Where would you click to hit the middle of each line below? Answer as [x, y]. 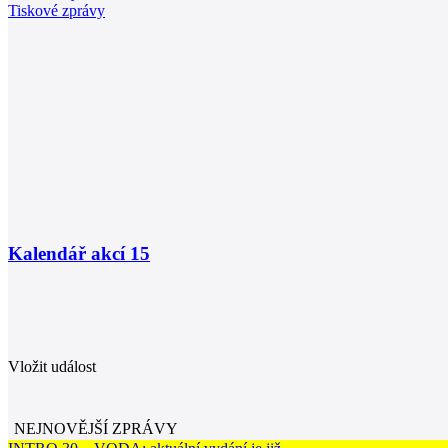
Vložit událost [52, 366]
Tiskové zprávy [56, 11]
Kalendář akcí [69, 254]
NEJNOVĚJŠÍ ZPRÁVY [95, 428]
